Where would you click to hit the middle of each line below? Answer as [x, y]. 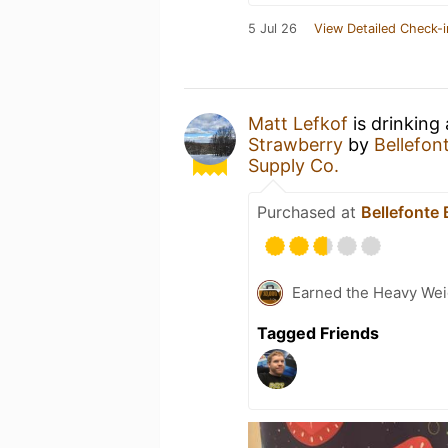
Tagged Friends [318, 333]
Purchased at [309, 212]
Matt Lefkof [298, 123]
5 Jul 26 [272, 28]
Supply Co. [293, 165]
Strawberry [295, 144]
